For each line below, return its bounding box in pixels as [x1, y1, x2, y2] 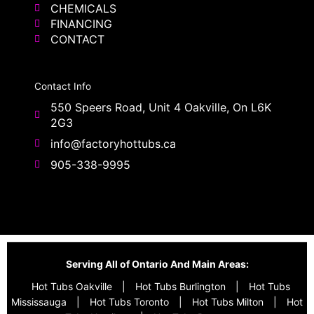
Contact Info [34, 80, 91, 92]
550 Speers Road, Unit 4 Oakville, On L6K [50, 100, 271, 114]
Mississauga [11, 295, 67, 308]
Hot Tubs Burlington [135, 280, 226, 292]
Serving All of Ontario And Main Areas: [65, 257, 249, 270]
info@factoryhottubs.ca [50, 136, 176, 151]
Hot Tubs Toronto [90, 295, 169, 308]
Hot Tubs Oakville [31, 280, 112, 292]
